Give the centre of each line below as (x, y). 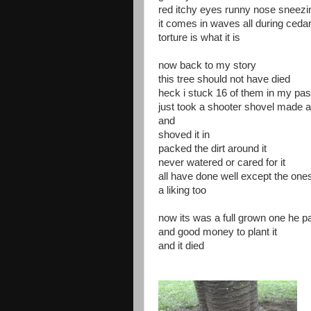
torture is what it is (199, 37)
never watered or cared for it (222, 162)
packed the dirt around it (212, 149)
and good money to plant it (218, 232)
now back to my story (207, 65)
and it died (181, 246)
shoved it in (184, 135)
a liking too (182, 190)
